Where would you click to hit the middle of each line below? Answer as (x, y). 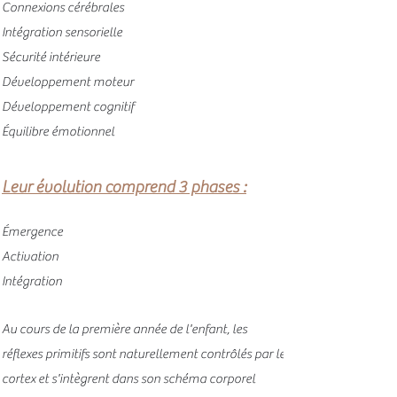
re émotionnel (76, 132)
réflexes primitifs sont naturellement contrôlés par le (144, 354)
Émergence (32, 232)
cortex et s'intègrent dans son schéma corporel (128, 379)
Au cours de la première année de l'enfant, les (125, 329)
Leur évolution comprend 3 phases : (124, 187)
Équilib (20, 132)
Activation (30, 257)
